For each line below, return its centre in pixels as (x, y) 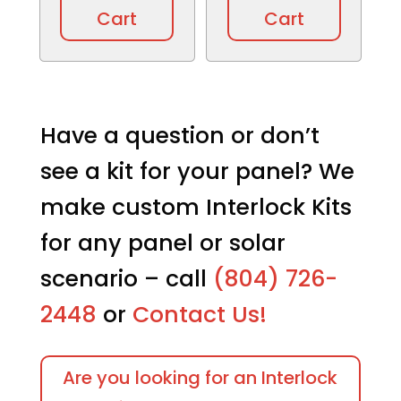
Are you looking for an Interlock (200, 377)
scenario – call (126, 278)
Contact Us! (199, 314)
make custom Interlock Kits (196, 207)
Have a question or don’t (179, 135)
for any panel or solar (162, 243)
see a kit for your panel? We (197, 171)
